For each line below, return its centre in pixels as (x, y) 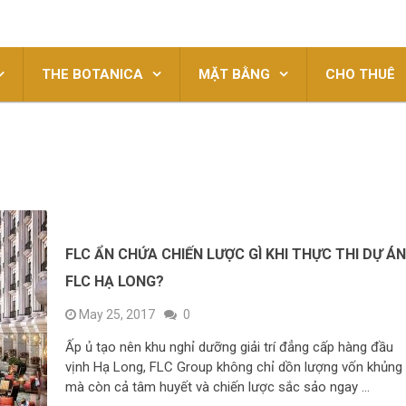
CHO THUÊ (360, 74)
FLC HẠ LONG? (115, 281)
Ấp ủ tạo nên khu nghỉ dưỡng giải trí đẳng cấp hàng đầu (230, 347)
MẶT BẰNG (234, 74)
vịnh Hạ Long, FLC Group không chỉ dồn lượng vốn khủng (234, 367)
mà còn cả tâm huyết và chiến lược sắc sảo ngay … (218, 387)
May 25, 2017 (117, 314)
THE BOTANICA (92, 74)
